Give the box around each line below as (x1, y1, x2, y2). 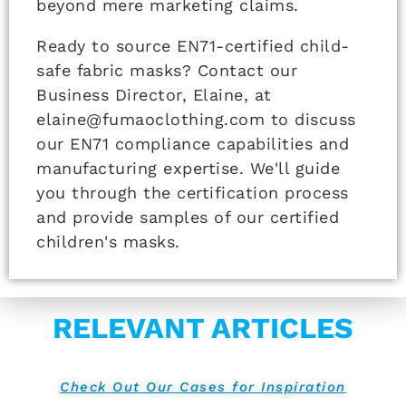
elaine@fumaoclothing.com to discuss (36, 109, 356, 129)
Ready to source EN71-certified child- (36, 35, 350, 55)
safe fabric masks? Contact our (36, 60, 297, 80)
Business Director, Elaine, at (36, 84, 272, 104)
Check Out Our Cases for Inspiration (60, 378, 346, 395)
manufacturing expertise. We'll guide (36, 158, 340, 178)
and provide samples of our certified (36, 207, 339, 227)
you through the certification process (36, 182, 349, 202)
